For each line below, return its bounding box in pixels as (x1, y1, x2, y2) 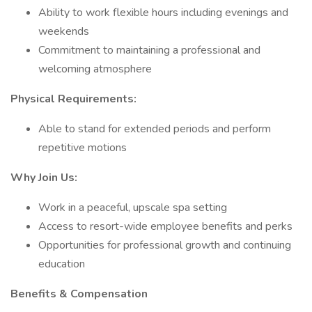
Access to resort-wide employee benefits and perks (38, 219, 292, 234)
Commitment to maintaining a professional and (38, 42, 260, 58)
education (38, 256, 85, 272)
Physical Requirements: (10, 91, 136, 107)
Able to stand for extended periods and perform (38, 121, 271, 136)
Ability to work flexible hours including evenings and (38, 5, 288, 20)
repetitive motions (38, 140, 127, 155)
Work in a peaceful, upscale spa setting (38, 200, 227, 215)
